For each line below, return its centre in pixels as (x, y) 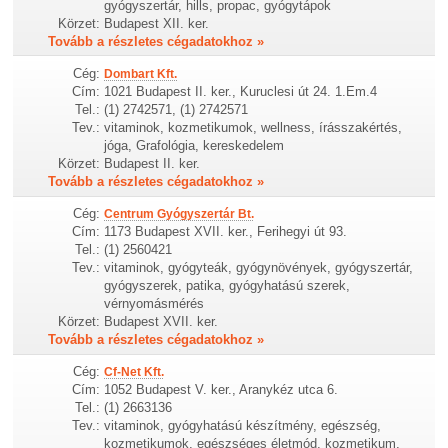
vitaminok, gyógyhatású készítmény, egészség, (243, 426)
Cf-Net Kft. (134, 372)
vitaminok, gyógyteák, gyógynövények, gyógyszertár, (259, 268)
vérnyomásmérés (154, 304)
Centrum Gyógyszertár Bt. (179, 214)
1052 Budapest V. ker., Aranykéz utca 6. (221, 390)
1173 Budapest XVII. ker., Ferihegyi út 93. (226, 232)
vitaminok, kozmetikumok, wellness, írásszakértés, (253, 128)
